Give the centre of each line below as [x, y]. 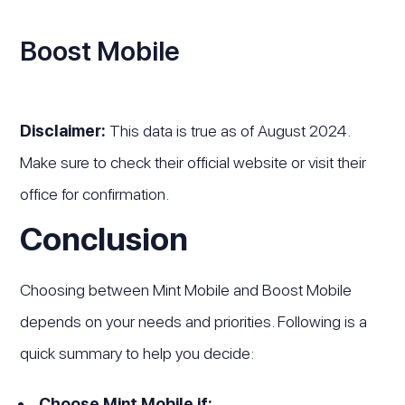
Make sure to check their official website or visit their [193, 163]
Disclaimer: [65, 131]
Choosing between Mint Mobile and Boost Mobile [186, 289]
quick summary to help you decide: [137, 353]
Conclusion [104, 239]
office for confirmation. [95, 194]
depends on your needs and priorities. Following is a [194, 321]
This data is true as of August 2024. [230, 131]
